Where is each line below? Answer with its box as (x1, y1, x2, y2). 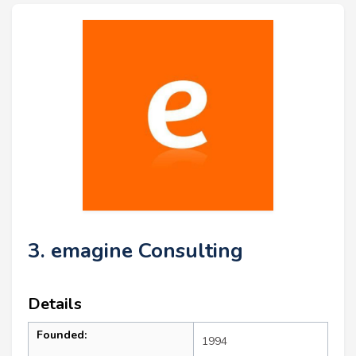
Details (28, 292, 82, 315)
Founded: (37, 327, 87, 342)
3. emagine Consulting (28, 236, 243, 265)
